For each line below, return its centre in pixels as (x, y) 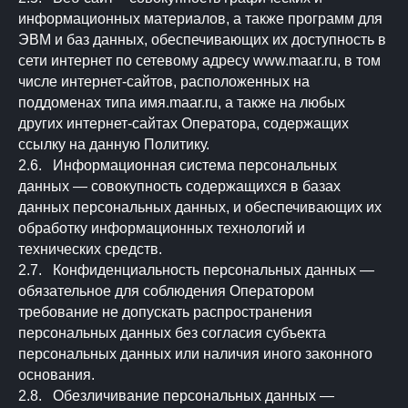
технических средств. (90, 249)
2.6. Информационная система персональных (178, 165)
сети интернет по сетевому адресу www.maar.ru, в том (199, 61)
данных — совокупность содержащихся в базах (179, 186)
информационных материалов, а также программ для (200, 19)
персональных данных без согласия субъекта (172, 333)
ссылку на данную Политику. (114, 144)
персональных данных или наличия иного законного (195, 354)
